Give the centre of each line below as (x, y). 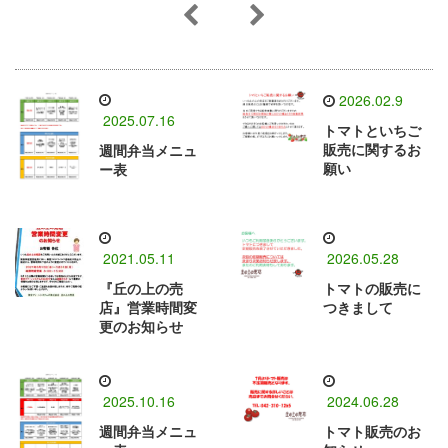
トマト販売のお (372, 431)
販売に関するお (372, 150)
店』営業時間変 (148, 307)
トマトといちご (372, 131)
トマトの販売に (372, 288)
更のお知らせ (141, 326)
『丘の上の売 (141, 288)
